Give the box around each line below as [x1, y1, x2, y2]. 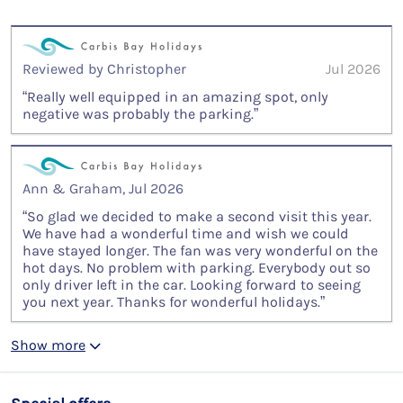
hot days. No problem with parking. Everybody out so [22, 258, 371, 276]
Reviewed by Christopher [22, 59, 186, 77]
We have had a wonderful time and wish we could [22, 224, 349, 242]
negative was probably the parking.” [22, 104, 258, 122]
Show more [11, 336, 85, 354]
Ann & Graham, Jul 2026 [22, 179, 184, 197]
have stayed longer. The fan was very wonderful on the [22, 241, 378, 259]
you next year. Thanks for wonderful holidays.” [22, 292, 325, 310]
